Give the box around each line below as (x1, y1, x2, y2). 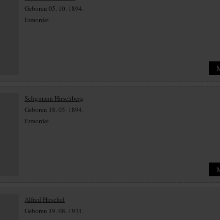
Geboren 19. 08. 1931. (25, 206, 83, 215)
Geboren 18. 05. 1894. (25, 105, 83, 114)
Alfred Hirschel (25, 195, 65, 204)
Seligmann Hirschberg (25, 94, 83, 103)
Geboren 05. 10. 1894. (25, 4, 83, 13)
